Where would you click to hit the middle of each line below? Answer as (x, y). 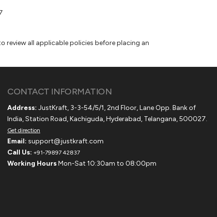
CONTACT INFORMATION (60, 92)
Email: (17, 141)
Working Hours (32, 163)
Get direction (24, 130)
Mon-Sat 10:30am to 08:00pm (107, 163)
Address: (22, 108)
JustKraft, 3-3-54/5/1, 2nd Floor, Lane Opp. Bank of (116, 108)
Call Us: (20, 152)
